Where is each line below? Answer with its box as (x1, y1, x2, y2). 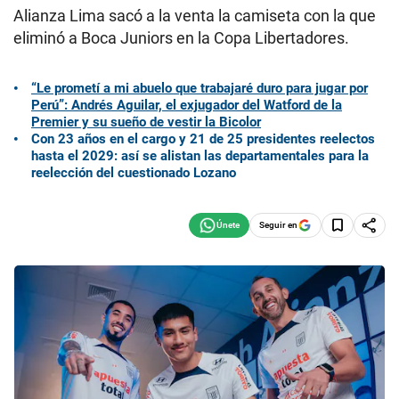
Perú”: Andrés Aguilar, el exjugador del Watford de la (31, 96, 342, 113)
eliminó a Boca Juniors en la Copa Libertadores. (13, 28, 349, 47)
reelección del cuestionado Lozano (31, 164, 236, 181)
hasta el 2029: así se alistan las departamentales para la (31, 147, 369, 164)
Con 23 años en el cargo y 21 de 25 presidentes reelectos (31, 130, 375, 147)
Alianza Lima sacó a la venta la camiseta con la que (13, 6, 376, 25)
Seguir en (259, 219, 297, 230)
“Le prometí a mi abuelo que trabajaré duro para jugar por (31, 79, 368, 96)
